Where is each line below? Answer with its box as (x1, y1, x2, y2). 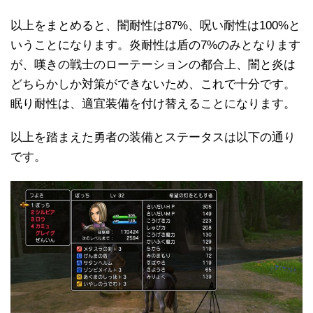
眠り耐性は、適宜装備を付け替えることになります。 (10, 97, 296, 111)
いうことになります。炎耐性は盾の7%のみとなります (10, 38, 300, 52)
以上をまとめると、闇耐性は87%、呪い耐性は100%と (10, 19, 300, 33)
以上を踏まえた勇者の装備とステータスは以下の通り (10, 131, 296, 145)
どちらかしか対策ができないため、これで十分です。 (10, 78, 296, 92)
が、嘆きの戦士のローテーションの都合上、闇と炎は (10, 58, 296, 72)
